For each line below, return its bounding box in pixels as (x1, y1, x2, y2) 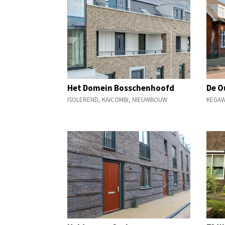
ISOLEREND (67, 95, 99, 104)
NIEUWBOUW (132, 95, 168, 104)
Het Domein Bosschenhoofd (67, 82, 175, 93)
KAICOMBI (102, 95, 129, 104)
